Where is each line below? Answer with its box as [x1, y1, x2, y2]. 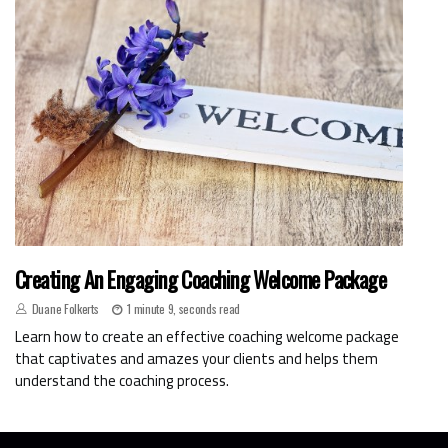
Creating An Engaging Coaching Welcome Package [15, 262, 387, 295]
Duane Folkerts [31, 299, 99, 317]
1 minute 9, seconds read [127, 299, 241, 317]
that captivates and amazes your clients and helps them [15, 343, 378, 373]
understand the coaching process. [15, 365, 229, 395]
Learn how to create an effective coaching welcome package [15, 321, 399, 351]
